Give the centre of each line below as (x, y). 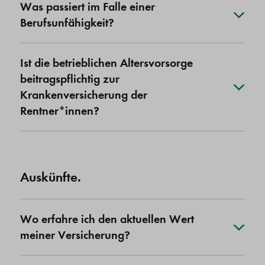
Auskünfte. (51, 177)
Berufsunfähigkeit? (67, 23)
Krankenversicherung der (84, 95)
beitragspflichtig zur (70, 79)
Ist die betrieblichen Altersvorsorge (106, 63)
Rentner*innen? (60, 111)
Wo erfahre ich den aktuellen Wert (107, 219)
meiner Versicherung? (75, 235)
